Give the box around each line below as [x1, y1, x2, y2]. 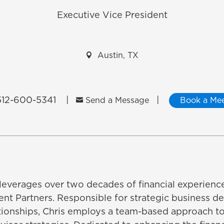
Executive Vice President [56, 10, 167, 20]
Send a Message [85, 96, 149, 105]
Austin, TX [97, 51, 138, 59]
